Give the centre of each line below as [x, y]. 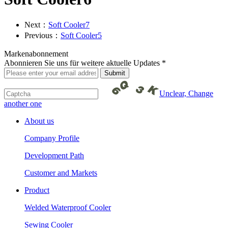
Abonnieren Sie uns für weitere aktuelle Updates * [85, 63]
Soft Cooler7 [69, 24]
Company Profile [52, 138]
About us [39, 121]
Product [37, 190]
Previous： [42, 35]
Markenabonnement [36, 53]
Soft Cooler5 [81, 35]
